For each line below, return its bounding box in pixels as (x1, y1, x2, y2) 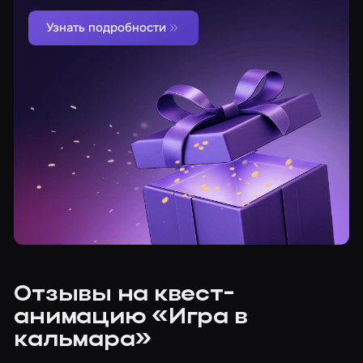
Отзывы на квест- (14, 284, 234, 306)
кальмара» (14, 329, 152, 352)
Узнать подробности (45, 19, 166, 36)
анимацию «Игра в (14, 306, 248, 329)
